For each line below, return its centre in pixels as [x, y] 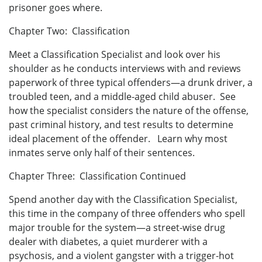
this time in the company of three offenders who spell [127, 213]
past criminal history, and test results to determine [121, 124]
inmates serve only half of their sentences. [102, 152]
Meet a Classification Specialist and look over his [115, 54]
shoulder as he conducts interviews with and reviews [125, 68]
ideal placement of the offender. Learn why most [118, 138]
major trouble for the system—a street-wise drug [117, 227]
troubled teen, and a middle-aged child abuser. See [122, 96]
